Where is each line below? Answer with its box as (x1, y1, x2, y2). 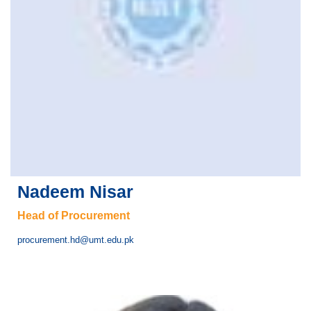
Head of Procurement (17, 209, 130, 221)
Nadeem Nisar (17, 181, 133, 201)
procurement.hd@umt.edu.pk (17, 234, 134, 245)
